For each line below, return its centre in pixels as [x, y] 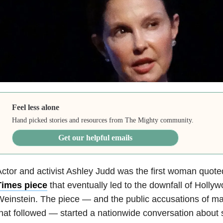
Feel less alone [36, 107]
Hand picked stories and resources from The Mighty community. [103, 120]
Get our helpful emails [96, 137]
